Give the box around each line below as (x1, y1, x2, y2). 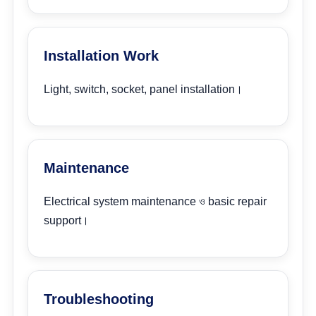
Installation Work (44, 48, 159, 63)
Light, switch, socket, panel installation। (44, 83, 243, 95)
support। (44, 214, 89, 226)
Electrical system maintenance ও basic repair (44, 195, 267, 207)
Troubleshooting (44, 291, 154, 307)
